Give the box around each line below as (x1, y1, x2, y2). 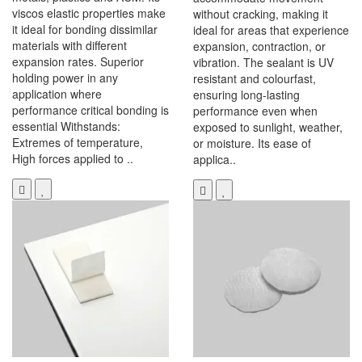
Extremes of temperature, (12, 134, 143, 151)
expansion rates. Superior (12, 53, 144, 70)
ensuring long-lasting (193, 86, 300, 103)
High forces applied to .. (12, 150, 133, 167)
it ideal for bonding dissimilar (12, 21, 158, 38)
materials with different (12, 37, 127, 54)
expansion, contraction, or (193, 38, 326, 55)
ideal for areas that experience (193, 22, 349, 39)
